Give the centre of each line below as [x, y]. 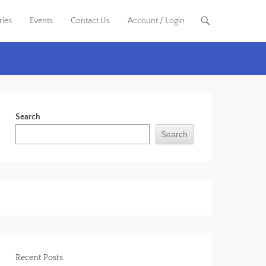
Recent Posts [39, 258]
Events [41, 21]
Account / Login [156, 21]
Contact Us [90, 21]
